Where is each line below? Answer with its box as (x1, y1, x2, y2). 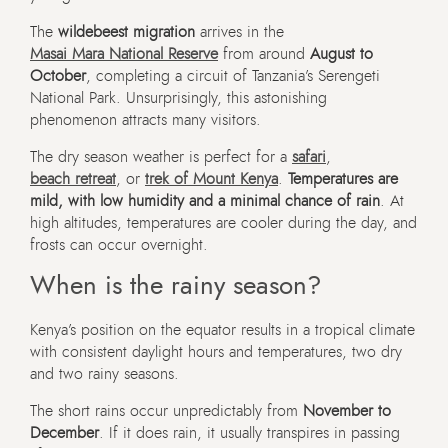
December (30, 425, 99, 442)
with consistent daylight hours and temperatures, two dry (30, 344, 402, 361)
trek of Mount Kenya (145, 171, 278, 188)
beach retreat (30, 171, 116, 188)
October (30, 68, 86, 85)
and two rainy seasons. (30, 366, 179, 383)
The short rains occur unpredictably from (30, 403, 303, 420)
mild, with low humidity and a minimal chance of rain (30, 193, 380, 210)
